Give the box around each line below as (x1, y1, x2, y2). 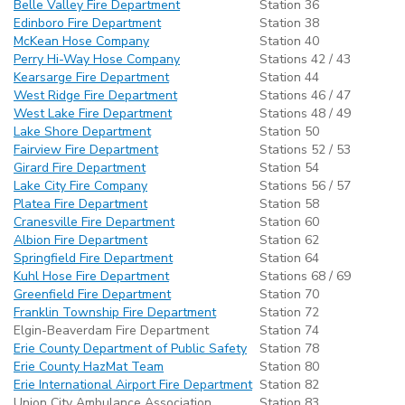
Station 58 (259, 194, 319, 212)
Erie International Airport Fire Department (14, 375, 252, 393)
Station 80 (259, 357, 319, 375)
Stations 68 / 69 (259, 267, 351, 285)
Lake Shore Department (14, 122, 151, 140)
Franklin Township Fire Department (14, 303, 216, 321)
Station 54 (259, 158, 319, 176)
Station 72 (259, 303, 319, 321)
